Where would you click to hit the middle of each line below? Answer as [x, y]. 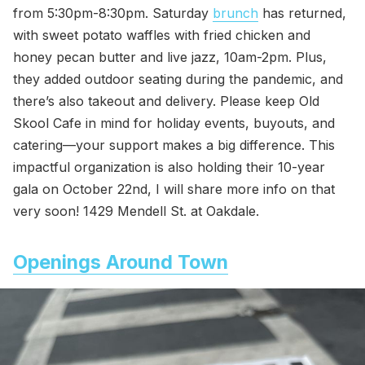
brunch [235, 13]
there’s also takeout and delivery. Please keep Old [166, 101]
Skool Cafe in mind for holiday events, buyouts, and [174, 123]
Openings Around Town [121, 262]
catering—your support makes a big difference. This [174, 145]
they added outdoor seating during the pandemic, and [178, 79]
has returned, [302, 13]
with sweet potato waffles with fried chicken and [162, 35]
